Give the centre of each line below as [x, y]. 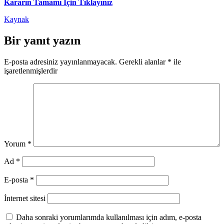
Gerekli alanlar [143, 61]
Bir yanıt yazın [42, 40]
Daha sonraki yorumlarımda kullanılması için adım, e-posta [109, 217]
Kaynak [16, 19]
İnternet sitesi [25, 198]
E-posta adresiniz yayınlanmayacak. [60, 61]
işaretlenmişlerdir [31, 70]
